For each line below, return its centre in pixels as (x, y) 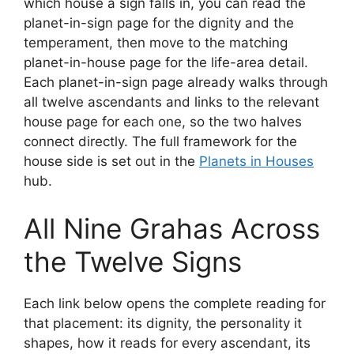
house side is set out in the (111, 161)
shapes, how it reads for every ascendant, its (167, 343)
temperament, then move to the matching (156, 43)
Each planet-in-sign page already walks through (176, 82)
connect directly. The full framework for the (160, 141)
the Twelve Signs (133, 261)
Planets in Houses (256, 161)
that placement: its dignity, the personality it (163, 323)
